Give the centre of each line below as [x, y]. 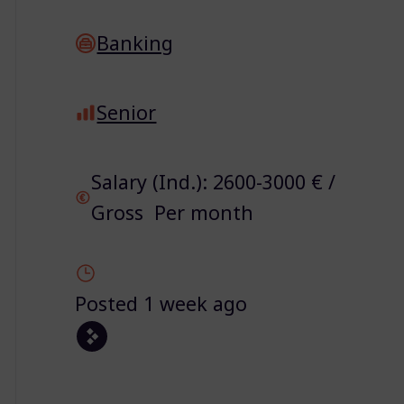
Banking [135, 42]
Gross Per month [172, 213]
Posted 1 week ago [161, 304]
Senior [127, 113]
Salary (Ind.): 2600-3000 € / [213, 182]
